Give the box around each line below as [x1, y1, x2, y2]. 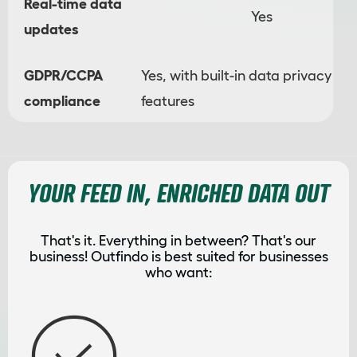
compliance [24, 93, 100, 110]
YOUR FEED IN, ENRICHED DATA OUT [28, 177, 329, 208]
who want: [145, 265, 212, 281]
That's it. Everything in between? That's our [41, 233, 316, 249]
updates [24, 22, 79, 38]
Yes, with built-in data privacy [141, 68, 331, 84]
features [141, 93, 194, 110]
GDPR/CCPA [24, 68, 103, 84]
